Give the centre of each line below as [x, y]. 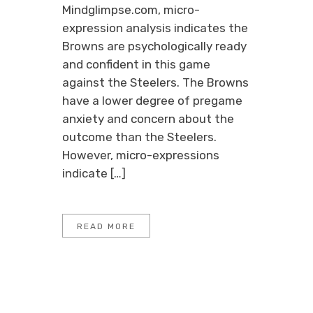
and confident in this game [136, 64]
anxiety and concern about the [148, 119]
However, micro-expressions [141, 155]
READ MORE [106, 226]
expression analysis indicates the [155, 28]
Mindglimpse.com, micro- [131, 10]
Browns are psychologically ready [154, 46]
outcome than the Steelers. [139, 137]
